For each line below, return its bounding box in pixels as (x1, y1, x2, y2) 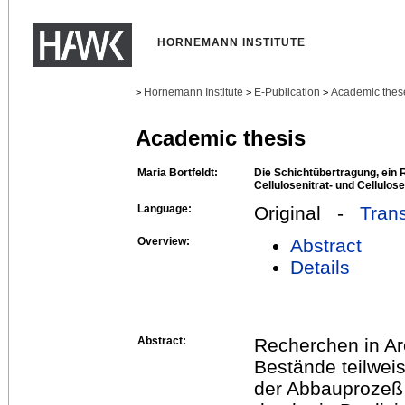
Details (290, 256, 350, 278)
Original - (254, 202, 360, 223)
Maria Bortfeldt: (137, 165, 218, 179)
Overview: (137, 234, 190, 248)
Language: (137, 202, 192, 215)
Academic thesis (136, 126, 306, 151)
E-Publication (254, 86, 320, 99)
